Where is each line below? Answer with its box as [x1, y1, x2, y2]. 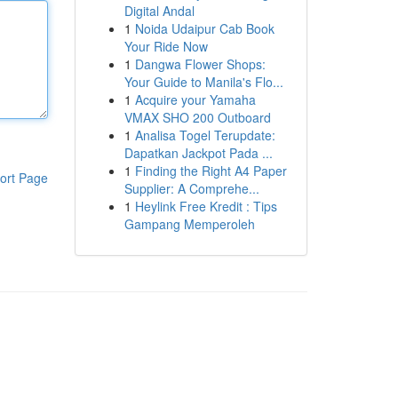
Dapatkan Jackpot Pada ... [123, 144, 273, 162]
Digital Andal [123, 2, 195, 20]
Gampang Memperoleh [123, 215, 255, 233]
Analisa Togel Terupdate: [134, 126, 275, 144]
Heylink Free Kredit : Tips [134, 197, 277, 215]
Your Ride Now [123, 37, 208, 55]
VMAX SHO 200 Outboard [123, 108, 271, 126]
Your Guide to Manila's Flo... [123, 73, 283, 91]
